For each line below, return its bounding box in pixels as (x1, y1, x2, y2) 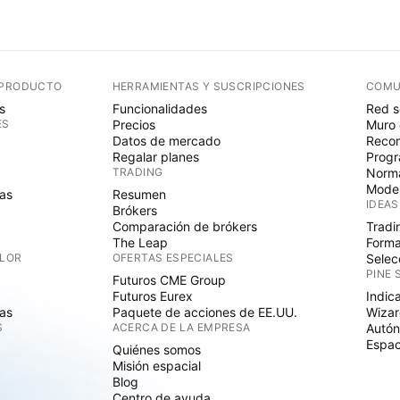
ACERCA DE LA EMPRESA (112, 321, 251, 334)
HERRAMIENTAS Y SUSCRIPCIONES (112, 79, 305, 93)
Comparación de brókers (112, 219, 257, 234)
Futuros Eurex (112, 288, 193, 304)
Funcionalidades (112, 101, 207, 116)
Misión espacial (112, 358, 201, 373)
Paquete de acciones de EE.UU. (112, 304, 297, 320)
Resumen (112, 187, 166, 202)
